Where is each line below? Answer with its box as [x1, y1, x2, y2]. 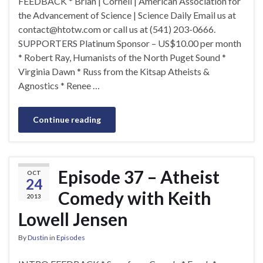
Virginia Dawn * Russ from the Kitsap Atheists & [18, 65, 210, 77]
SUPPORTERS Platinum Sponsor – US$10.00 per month [18, 37, 241, 49]
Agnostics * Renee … [18, 79, 100, 91]
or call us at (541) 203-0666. [101, 23, 215, 35]
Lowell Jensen [18, 208, 128, 230]
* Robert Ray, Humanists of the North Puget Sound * [18, 51, 226, 63]
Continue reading [33, 114, 101, 124]
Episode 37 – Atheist [58, 166, 220, 187]
